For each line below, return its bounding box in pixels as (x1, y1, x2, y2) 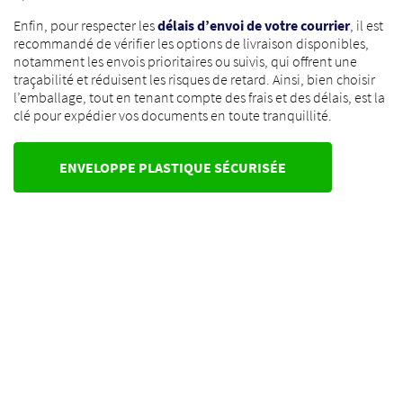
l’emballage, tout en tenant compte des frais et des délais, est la (13, 88, 385, 106)
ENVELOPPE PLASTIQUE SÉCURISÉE (59, 158, 286, 176)
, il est (350, 16, 383, 34)
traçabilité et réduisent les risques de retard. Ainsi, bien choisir (13, 70, 375, 88)
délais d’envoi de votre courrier (157, 16, 350, 34)
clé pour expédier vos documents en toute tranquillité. (13, 106, 332, 124)
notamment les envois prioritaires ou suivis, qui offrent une (13, 52, 357, 70)
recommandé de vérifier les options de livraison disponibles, (13, 34, 369, 52)
